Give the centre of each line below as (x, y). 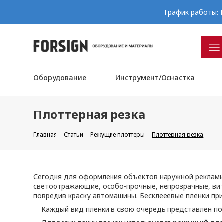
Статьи (74, 135)
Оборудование (60, 78)
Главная (45, 135)
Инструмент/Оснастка (155, 78)
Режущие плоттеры (118, 135)
